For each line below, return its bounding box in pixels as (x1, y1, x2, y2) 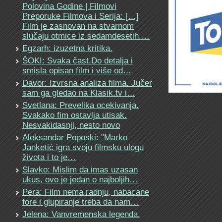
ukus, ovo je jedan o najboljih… (22, 174, 138, 184)
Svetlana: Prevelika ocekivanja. (22, 100, 139, 110)
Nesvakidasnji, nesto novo (22, 120, 120, 130)
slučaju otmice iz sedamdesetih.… (22, 31, 150, 41)
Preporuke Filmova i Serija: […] (22, 11, 139, 21)
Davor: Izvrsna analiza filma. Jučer (22, 78, 152, 88)
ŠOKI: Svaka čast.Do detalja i (22, 55, 133, 65)
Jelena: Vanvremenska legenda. (22, 209, 140, 219)
